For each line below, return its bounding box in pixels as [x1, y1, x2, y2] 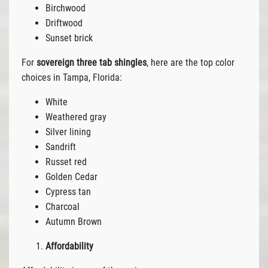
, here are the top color [146, 56, 234, 68]
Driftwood [45, 17, 83, 29]
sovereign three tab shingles [36, 56, 147, 68]
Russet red [45, 156, 87, 167]
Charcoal [45, 200, 80, 212]
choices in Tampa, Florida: [21, 71, 122, 83]
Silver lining [45, 126, 91, 138]
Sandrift [45, 141, 76, 153]
